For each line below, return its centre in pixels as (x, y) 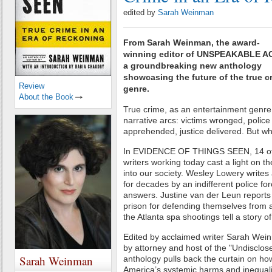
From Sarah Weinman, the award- (192, 42)
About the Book (46, 97)
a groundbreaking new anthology (192, 66)
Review (32, 86)
